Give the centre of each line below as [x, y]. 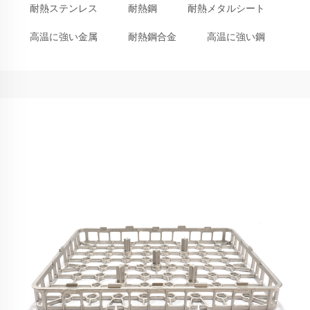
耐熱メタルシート [226, 9]
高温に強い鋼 [236, 37]
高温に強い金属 [64, 37]
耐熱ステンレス [64, 9]
